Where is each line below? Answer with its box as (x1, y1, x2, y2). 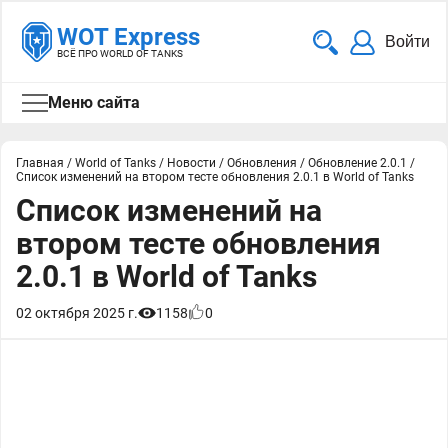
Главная (16, 156, 64, 170)
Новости (167, 156, 216, 170)
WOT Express (57, 23, 200, 51)
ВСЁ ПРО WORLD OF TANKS (57, 48, 183, 59)
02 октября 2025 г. (16, 305, 138, 321)
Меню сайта (48, 93, 140, 112)
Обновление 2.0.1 (308, 156, 407, 170)
